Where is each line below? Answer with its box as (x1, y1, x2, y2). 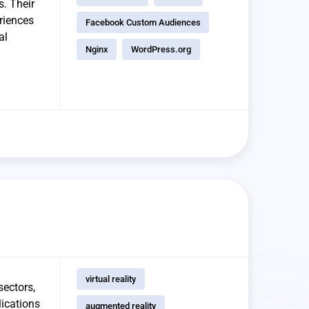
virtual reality (85, 274, 136, 285)
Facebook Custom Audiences (85, 17, 201, 28)
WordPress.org (131, 44, 192, 55)
